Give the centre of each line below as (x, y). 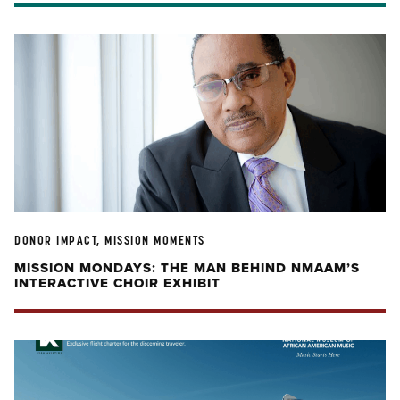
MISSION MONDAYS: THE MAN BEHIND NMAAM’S (187, 268)
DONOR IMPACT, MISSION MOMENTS (110, 240)
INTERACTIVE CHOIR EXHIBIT (117, 283)
